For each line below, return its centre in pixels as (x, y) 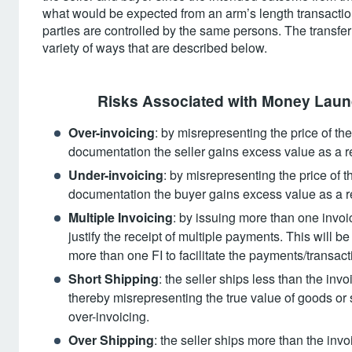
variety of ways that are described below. (155, 48)
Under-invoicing (116, 175)
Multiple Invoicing (121, 217)
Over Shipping (111, 340)
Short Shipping (114, 279)
